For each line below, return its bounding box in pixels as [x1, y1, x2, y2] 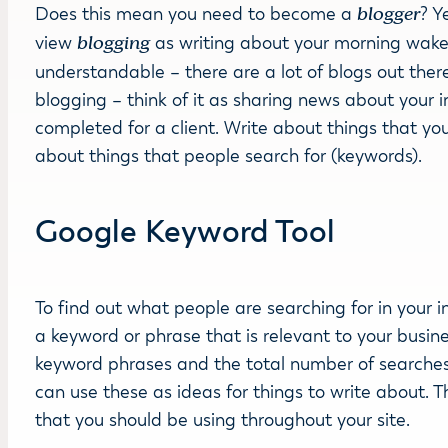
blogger [357, 2, 421, 27]
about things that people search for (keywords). [35, 144, 423, 167]
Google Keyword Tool [35, 211, 336, 251]
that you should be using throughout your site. [35, 408, 411, 431]
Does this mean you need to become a [35, 2, 358, 25]
